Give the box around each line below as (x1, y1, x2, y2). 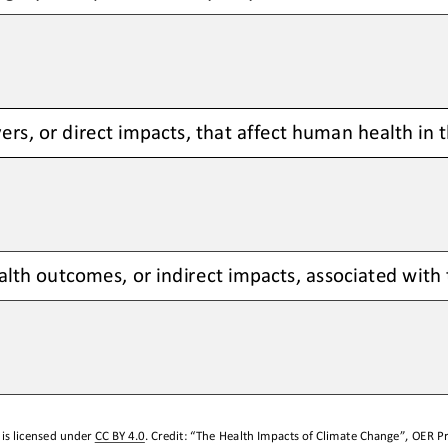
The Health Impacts (195, 427, 303, 443)
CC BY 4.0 (94, 427, 145, 443)
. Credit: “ (144, 427, 196, 443)
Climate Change (316, 427, 400, 443)
